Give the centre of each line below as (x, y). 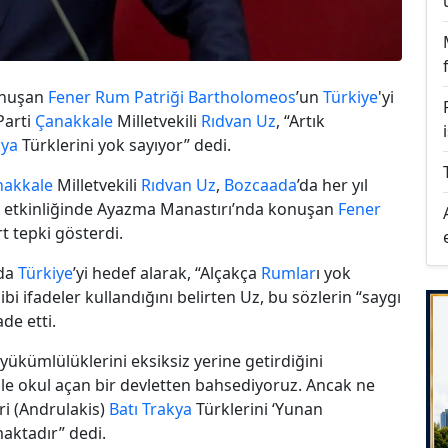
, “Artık (300, 120)
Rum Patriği (139, 96)
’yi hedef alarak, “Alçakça (167, 272)
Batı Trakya (150, 408)
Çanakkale (74, 120)
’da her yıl (332, 184)
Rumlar (288, 272)
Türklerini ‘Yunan (257, 408)
